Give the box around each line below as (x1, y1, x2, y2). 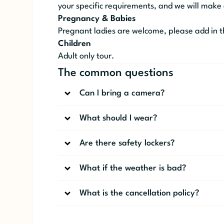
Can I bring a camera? (79, 89, 164, 98)
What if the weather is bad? (79, 164, 186, 173)
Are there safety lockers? (79, 139, 174, 148)
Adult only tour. (57, 52, 114, 61)
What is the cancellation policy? (79, 189, 199, 198)
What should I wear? (79, 114, 157, 123)
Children (57, 39, 91, 48)
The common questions (57, 67, 173, 79)
